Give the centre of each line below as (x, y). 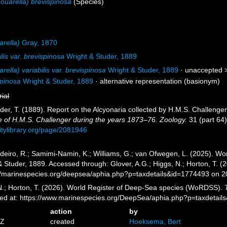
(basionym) (201, 81)
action (61, 211)
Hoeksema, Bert (155, 221)
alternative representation (141, 81)
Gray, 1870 (39, 43)
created (63, 221)
